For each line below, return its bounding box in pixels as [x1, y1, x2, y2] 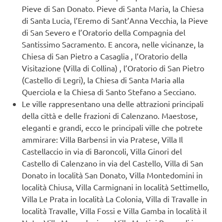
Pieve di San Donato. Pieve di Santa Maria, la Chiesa [22, 3, 204, 14]
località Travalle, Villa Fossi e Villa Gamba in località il [22, 206, 207, 216]
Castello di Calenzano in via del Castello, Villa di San [22, 158, 203, 168]
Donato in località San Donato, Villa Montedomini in [22, 170, 203, 180]
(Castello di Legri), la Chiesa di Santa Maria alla [22, 75, 184, 85]
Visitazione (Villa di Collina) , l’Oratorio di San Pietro [22, 63, 204, 73]
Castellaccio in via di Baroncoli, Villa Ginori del [22, 146, 182, 157]
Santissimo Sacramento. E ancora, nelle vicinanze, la [22, 39, 204, 50]
